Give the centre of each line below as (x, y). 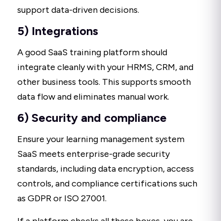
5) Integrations (58, 31)
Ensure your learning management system (101, 139)
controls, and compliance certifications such (107, 184)
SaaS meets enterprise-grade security (93, 154)
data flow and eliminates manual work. (93, 97)
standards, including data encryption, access (106, 169)
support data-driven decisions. (78, 10)
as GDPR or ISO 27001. (62, 199)
